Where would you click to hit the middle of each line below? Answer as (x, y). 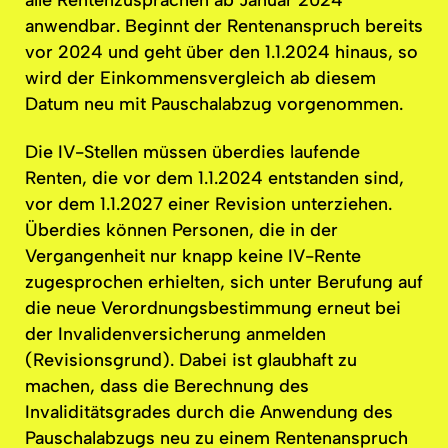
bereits (391, 25)
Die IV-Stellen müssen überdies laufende (192, 152)
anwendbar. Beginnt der (126, 25)
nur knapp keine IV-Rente (253, 256)
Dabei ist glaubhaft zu (265, 360)
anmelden (283, 334)
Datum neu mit (88, 103)
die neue (63, 308)
